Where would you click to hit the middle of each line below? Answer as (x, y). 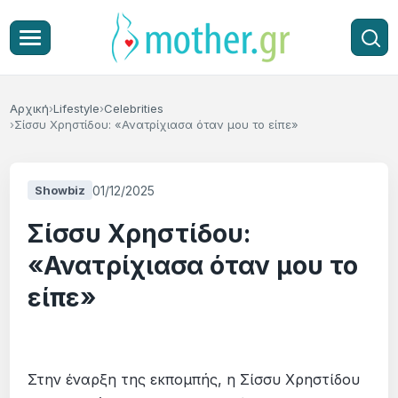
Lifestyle (77, 108)
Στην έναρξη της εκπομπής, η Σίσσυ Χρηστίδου (194, 379)
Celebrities (134, 108)
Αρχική (30, 108)
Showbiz (60, 190)
